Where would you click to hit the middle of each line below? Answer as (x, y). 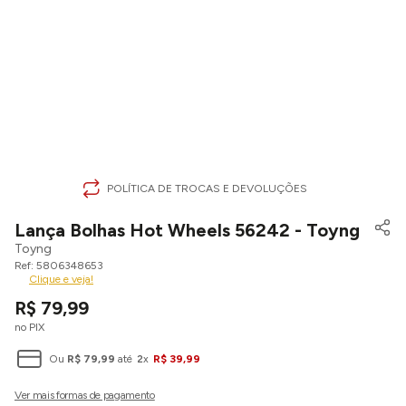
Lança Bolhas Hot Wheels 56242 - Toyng (187, 230)
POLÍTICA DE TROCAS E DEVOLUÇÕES (207, 188)
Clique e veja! (61, 279)
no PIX (29, 327)
